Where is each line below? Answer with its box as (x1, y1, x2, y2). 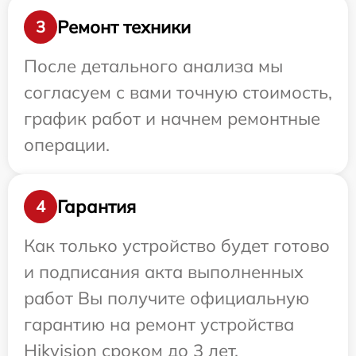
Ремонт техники (57, 15, 191, 38)
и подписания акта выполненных (24, 261, 304, 283)
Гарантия (57, 195, 136, 218)
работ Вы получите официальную (24, 287, 309, 309)
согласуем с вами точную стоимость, (24, 81, 332, 103)
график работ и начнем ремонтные (24, 107, 320, 130)
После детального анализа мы (24, 55, 283, 77)
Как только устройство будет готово (24, 234, 330, 257)
